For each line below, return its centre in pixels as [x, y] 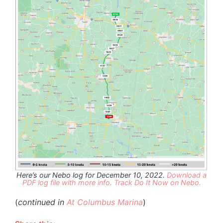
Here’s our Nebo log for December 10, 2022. [92, 175]
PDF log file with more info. [67, 182]
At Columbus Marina [105, 202]
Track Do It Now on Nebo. [157, 182]
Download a [187, 175]
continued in [42, 202]
